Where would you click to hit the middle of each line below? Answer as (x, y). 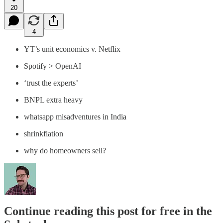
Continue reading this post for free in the (108, 211)
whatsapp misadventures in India (75, 116)
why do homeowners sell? (65, 150)
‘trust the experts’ (51, 83)
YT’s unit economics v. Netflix (72, 49)
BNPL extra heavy (53, 100)
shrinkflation (44, 133)
